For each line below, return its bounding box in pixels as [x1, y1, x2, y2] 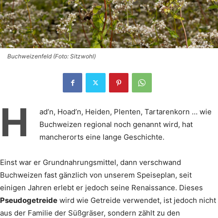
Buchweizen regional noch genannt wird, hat [39, 119, 193, 129]
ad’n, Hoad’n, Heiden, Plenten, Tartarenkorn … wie [39, 107, 212, 116]
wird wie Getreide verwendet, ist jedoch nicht [57, 195, 216, 205]
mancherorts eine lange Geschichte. [39, 132, 164, 142]
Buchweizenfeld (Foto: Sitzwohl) [7, 52, 96, 60]
